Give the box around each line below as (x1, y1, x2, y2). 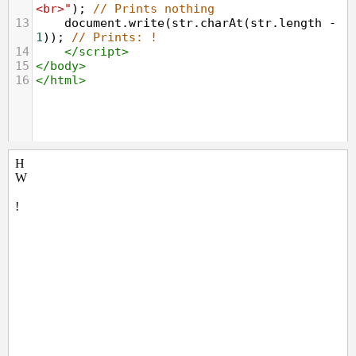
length (279, 16, 322, 30)
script (79, 44, 122, 59)
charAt (200, 16, 243, 30)
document (64, 16, 122, 30)
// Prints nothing (93, 2, 215, 16)
